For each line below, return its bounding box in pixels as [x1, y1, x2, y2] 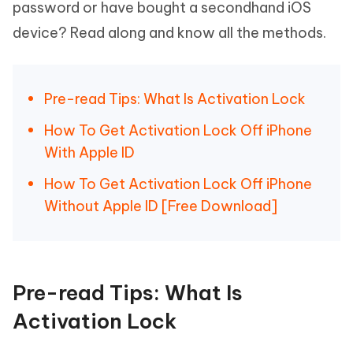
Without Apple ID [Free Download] [44, 197, 277, 216]
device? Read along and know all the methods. [13, 24, 329, 43]
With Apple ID [44, 143, 135, 162]
